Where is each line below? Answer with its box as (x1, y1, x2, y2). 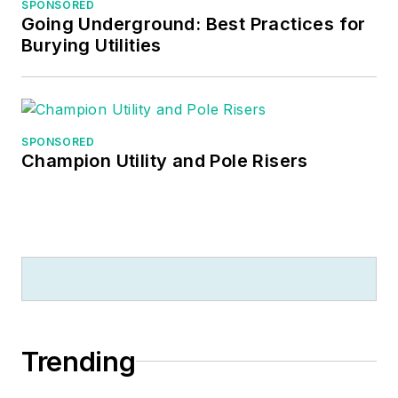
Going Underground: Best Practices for (21, 12, 366, 35)
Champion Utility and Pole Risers (21, 149, 308, 171)
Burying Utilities (21, 34, 162, 56)
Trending (21, 345, 136, 378)
